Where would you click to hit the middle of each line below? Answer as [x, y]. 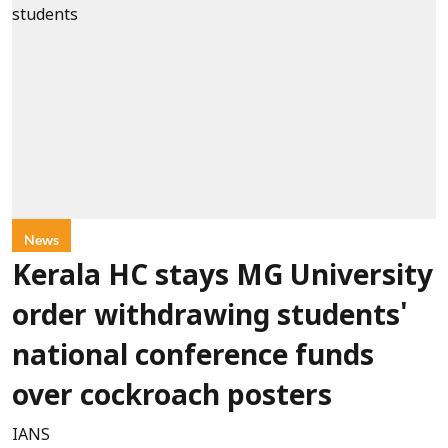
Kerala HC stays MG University [222, 277]
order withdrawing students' [210, 317]
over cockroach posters [172, 397]
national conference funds [193, 357]
